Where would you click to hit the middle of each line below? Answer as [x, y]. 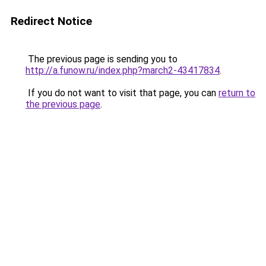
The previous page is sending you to [102, 59]
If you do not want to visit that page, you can [122, 93]
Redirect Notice [51, 21]
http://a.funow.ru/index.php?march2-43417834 [123, 70]
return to [237, 93]
